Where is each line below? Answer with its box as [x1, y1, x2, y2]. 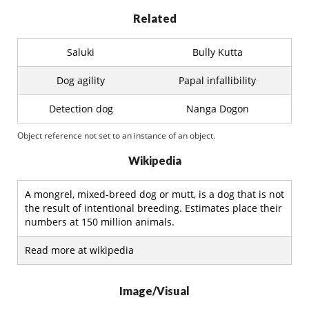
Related [132, 12, 177, 25]
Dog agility [57, 74, 105, 87]
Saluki [67, 46, 94, 59]
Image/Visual [119, 284, 190, 297]
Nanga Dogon [186, 102, 249, 115]
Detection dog [48, 102, 113, 115]
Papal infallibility [179, 74, 256, 87]
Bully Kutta [192, 46, 243, 59]
